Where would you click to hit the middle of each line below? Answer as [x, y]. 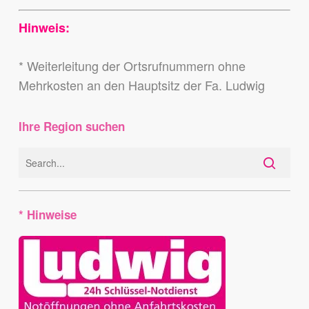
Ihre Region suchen [71, 127]
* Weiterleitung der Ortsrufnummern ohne [132, 66]
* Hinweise [47, 215]
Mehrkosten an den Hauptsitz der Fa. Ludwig [141, 85]
